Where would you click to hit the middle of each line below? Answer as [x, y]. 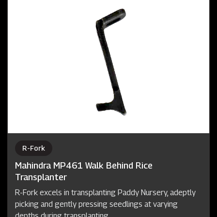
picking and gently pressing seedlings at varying [96, 204]
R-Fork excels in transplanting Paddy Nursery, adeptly [105, 192]
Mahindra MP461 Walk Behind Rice [84, 165]
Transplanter [41, 177]
